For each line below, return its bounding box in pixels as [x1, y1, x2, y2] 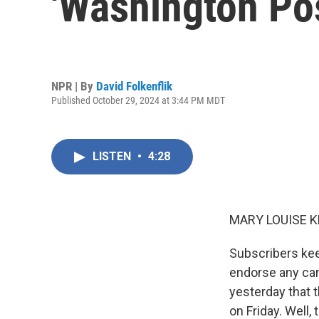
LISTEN [93, 150, 134, 163]
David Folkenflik [96, 78, 172, 93]
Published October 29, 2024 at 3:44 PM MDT [51, 94, 225, 106]
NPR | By [51, 78, 96, 93]
